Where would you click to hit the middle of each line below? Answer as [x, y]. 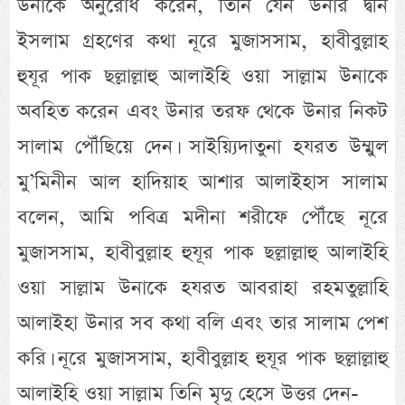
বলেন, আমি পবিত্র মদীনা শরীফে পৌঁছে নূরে [202, 217]
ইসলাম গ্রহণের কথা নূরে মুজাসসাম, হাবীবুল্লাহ [202, 41]
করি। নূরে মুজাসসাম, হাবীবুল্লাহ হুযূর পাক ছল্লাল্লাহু [202, 358]
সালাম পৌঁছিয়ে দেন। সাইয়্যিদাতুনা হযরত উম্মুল [202, 146]
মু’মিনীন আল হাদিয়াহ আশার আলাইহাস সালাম [202, 182]
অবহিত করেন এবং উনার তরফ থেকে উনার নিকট [202, 111]
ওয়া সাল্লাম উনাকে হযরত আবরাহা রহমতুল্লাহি [202, 287]
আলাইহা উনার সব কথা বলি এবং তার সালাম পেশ [202, 323]
